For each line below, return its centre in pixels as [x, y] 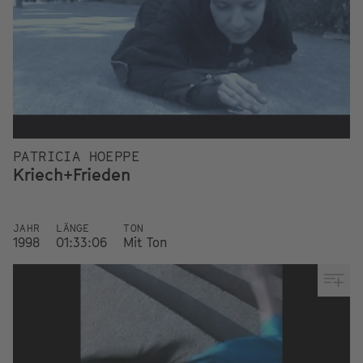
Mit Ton [145, 242]
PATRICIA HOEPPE [76, 156]
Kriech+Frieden [72, 175]
